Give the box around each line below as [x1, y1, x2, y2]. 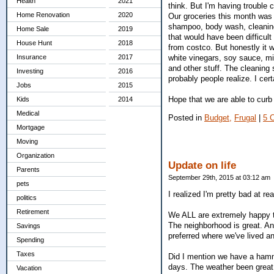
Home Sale [17, 25, 49, 32]
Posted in [168, 113, 204, 122]
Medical [17, 109, 39, 117]
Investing [17, 67, 43, 75]
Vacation [17, 264, 42, 272]
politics [17, 194, 37, 201]
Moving [17, 138, 38, 145]
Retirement [17, 208, 49, 215]
